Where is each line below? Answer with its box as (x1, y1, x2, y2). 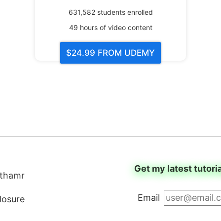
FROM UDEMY (95, 47, 155, 58)
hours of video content (77, 23, 152, 32)
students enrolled (95, 7, 153, 16)
